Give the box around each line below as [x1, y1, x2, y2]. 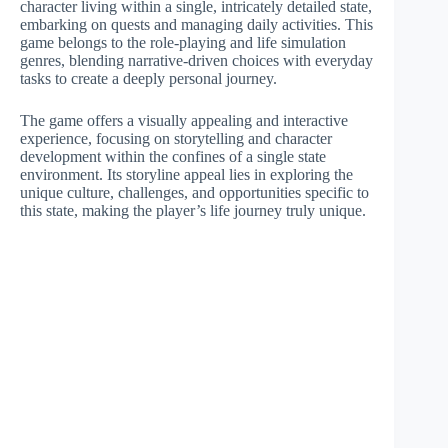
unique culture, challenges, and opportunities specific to [20, 184, 369, 201]
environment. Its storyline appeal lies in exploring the [20, 166, 353, 183]
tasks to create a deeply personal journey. [20, 70, 277, 87]
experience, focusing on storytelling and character [20, 130, 332, 147]
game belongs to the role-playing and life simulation [20, 34, 346, 51]
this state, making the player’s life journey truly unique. [20, 202, 366, 219]
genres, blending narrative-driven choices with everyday [20, 52, 373, 69]
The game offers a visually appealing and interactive [20, 112, 348, 129]
